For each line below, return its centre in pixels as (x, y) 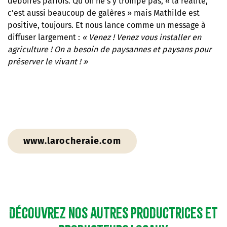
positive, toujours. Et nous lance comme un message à (107, 25)
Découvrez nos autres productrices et (113, 213)
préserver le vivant (42, 61)
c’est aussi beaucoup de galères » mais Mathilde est (104, 13)
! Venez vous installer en (157, 37)
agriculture (28, 49)
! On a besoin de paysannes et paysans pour (131, 49)
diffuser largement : (44, 37)
